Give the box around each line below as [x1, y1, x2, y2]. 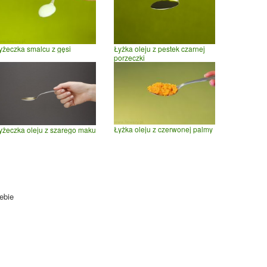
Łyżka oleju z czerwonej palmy [114, 124, 213, 135]
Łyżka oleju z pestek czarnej [114, 43, 205, 54]
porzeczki [114, 52, 145, 63]
